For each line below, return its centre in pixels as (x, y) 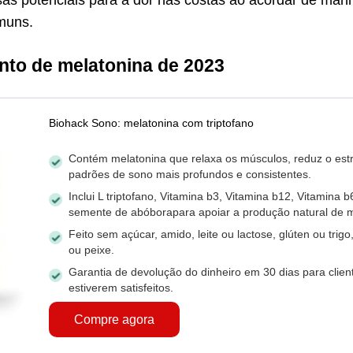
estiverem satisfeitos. (121, 287)
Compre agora (114, 320)
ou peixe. (91, 249)
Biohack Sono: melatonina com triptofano (151, 123)
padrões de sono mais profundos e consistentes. (190, 174)
